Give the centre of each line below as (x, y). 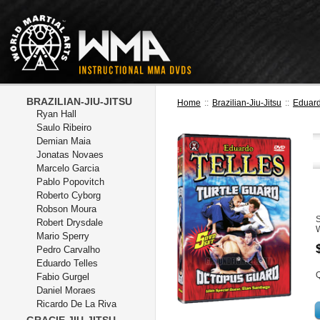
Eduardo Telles (67, 263)
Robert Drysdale (70, 222)
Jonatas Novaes (70, 155)
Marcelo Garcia (68, 168)
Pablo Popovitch (70, 182)
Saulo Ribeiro (64, 127)
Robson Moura (66, 209)
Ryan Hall (56, 114)
